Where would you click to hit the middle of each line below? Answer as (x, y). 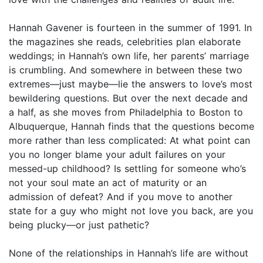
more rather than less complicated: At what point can (129, 141)
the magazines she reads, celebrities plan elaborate (125, 42)
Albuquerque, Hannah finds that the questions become (131, 127)
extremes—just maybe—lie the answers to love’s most (131, 84)
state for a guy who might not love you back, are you (131, 211)
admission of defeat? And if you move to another (121, 197)
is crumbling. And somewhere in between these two (126, 70)
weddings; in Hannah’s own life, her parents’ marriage (129, 56)
